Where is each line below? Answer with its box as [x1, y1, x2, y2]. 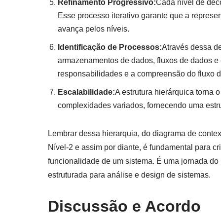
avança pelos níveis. [58, 24, 129, 33]
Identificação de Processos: [58, 42, 162, 51]
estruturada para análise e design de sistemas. [48, 170, 211, 179]
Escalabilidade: [58, 87, 115, 96]
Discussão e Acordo [48, 197, 201, 215]
